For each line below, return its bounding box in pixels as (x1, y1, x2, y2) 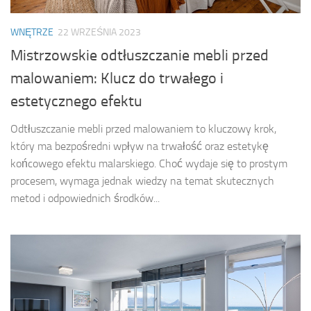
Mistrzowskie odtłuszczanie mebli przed (10, 46, 269, 65)
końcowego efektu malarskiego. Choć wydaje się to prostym (10, 156, 287, 170)
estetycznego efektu (10, 92, 142, 110)
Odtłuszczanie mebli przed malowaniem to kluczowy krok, (10, 121, 276, 135)
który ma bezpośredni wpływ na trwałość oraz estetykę (10, 139, 269, 153)
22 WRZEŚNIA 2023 (58, 26, 141, 39)
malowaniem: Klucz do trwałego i (10, 69, 224, 87)
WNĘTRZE (10, 26, 53, 39)
